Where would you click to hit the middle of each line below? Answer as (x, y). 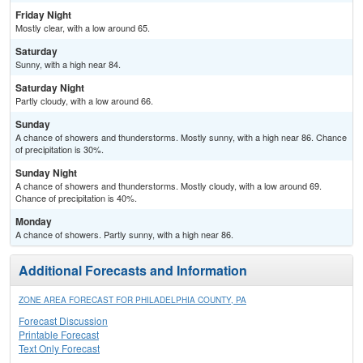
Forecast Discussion (63, 321)
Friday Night (43, 15)
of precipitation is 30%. (60, 149)
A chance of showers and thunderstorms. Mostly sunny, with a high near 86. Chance (181, 137)
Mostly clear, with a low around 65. (83, 28)
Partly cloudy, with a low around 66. (84, 101)
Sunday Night (46, 173)
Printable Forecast (59, 335)
